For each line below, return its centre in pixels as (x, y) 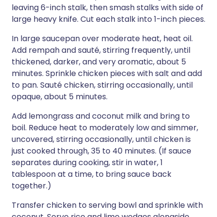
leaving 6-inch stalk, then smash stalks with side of (108, 8)
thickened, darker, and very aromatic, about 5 (99, 62)
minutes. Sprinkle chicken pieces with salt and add (107, 73)
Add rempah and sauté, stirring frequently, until (101, 50)
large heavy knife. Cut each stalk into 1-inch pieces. (108, 19)
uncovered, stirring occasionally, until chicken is (101, 139)
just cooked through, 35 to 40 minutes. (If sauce (101, 151)
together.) (31, 186)
